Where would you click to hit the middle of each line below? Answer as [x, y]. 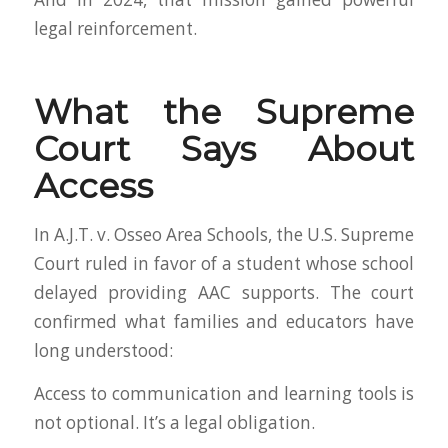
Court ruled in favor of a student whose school [224, 263]
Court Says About [224, 148]
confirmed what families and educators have [224, 321]
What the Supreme [224, 111]
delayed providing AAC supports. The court [224, 292]
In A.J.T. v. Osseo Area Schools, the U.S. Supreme [224, 234]
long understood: [103, 350]
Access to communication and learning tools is [224, 394]
